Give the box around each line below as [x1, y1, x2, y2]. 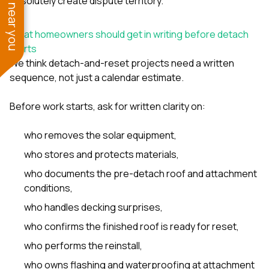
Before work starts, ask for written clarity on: [10, 99, 205, 113]
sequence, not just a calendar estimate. [10, 70, 184, 84]
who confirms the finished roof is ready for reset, [24, 219, 239, 233]
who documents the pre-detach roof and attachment [24, 166, 257, 180]
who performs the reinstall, [24, 238, 142, 252]
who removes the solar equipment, [24, 128, 177, 142]
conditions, [24, 181, 73, 195]
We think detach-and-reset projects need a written [10, 56, 234, 70]
